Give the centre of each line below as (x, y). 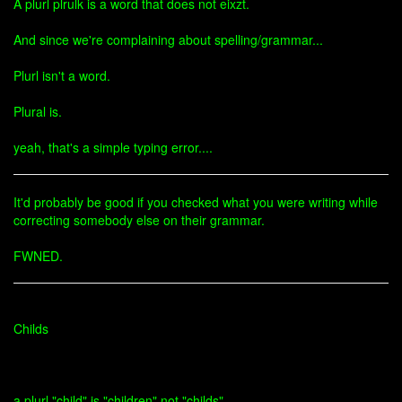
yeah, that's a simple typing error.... (113, 147)
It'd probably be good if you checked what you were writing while (196, 202)
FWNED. (38, 256)
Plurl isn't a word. (62, 75)
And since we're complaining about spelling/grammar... (168, 39)
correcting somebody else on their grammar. (139, 220)
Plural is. (38, 111)
